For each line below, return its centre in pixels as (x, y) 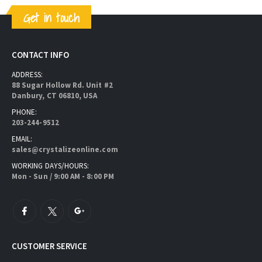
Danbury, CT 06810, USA (55, 96)
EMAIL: (22, 139)
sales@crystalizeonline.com (65, 150)
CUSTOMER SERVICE (49, 246)
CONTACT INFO (40, 55)
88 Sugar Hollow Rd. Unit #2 (62, 85)
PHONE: (25, 112)
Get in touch (51, 18)
